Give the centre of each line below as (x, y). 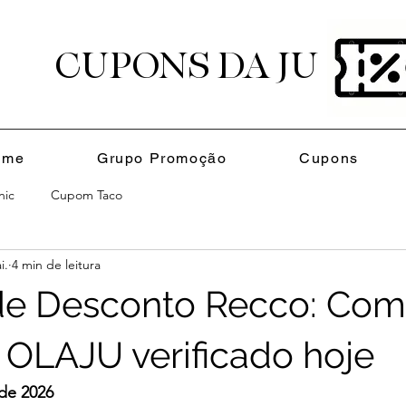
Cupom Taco (87, 194)
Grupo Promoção (162, 158)
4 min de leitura (56, 264)
